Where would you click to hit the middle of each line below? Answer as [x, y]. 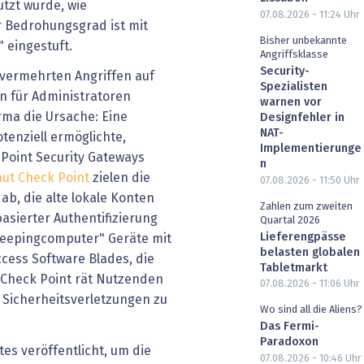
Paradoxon [289, 342]
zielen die [120, 178]
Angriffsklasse [294, 54]
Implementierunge [311, 148]
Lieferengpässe [303, 237]
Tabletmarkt [294, 268]
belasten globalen [310, 252]
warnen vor [291, 102]
